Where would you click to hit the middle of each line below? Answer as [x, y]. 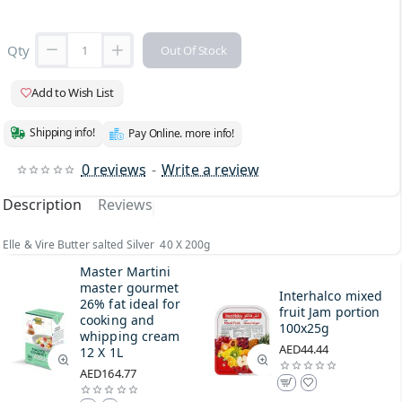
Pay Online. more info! [181, 133]
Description [42, 204]
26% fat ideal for [130, 303]
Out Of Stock [194, 50]
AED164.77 [108, 373]
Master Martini [126, 271]
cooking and [118, 319]
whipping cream [130, 336]
